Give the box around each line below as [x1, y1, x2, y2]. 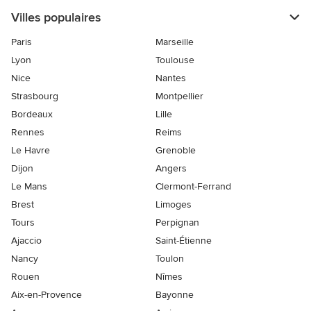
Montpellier [155, 90, 203, 102]
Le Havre [11, 144, 50, 156]
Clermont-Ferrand [155, 180, 231, 192]
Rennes [11, 126, 44, 138]
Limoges [155, 198, 192, 210]
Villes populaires [11, 9, 101, 25]
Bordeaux [11, 108, 53, 120]
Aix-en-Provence [11, 288, 82, 301]
